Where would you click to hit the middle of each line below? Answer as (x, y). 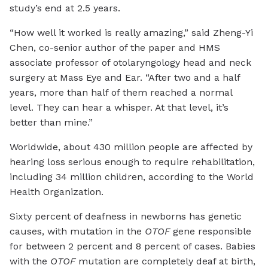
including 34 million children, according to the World (132, 177)
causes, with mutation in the (77, 232)
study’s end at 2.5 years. (65, 8)
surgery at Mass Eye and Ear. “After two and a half (125, 78)
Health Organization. (57, 192)
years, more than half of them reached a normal (121, 93)
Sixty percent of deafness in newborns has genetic (126, 217)
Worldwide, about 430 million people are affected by (131, 147)
